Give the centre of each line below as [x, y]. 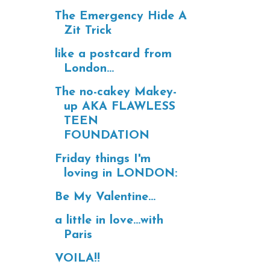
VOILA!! [77, 258]
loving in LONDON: [121, 173]
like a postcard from [113, 54]
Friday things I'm [103, 159]
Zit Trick [88, 30]
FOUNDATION [107, 135]
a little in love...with [109, 220]
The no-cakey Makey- [116, 92]
